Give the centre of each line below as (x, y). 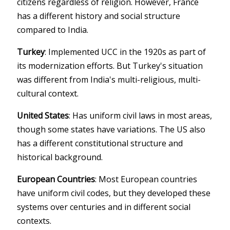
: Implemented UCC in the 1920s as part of (126, 52)
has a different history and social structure (99, 16)
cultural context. (48, 93)
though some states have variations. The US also (111, 129)
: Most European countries (146, 179)
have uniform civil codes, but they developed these (114, 193)
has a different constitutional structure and (100, 143)
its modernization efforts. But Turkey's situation (110, 65)
